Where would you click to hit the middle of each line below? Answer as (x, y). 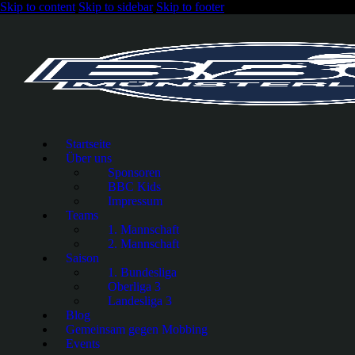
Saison (82, 258)
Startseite (88, 144)
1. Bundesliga (142, 272)
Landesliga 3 (139, 301)
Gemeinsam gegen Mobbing (136, 329)
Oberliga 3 (134, 286)
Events (82, 344)
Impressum (135, 201)
